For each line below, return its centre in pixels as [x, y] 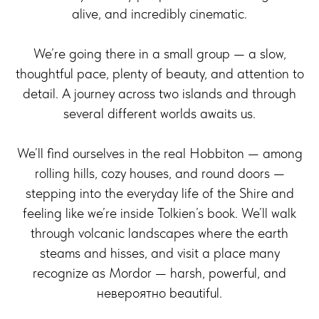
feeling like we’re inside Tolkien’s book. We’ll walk [159, 213]
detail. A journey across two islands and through [159, 93]
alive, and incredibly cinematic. [159, 14]
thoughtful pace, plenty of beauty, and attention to [159, 73]
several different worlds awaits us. [159, 113]
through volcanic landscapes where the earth [159, 233]
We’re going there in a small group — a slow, [159, 53]
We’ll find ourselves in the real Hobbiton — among [159, 153]
